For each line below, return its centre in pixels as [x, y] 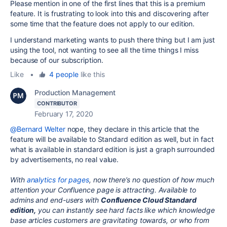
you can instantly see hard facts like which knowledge [125, 210]
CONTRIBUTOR [57, 103]
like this [91, 74]
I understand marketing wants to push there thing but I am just [112, 40]
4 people [64, 74]
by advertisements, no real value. [65, 159]
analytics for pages [58, 179]
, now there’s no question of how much [152, 179]
